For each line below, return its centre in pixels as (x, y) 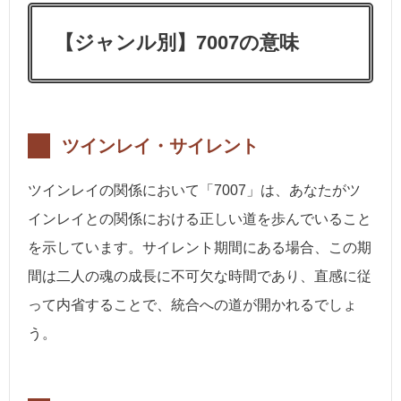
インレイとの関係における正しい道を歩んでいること (200, 219)
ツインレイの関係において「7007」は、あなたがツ (194, 191)
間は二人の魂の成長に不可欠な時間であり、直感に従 (200, 277)
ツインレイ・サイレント (160, 146)
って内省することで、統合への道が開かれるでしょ (192, 305)
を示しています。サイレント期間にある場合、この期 (200, 248)
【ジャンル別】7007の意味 (177, 43)
